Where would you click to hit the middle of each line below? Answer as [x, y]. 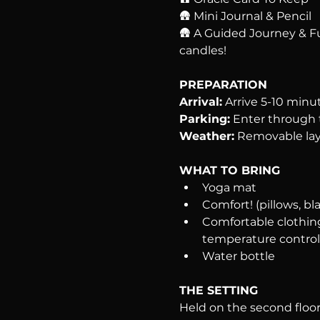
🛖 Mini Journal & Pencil [245, 16]
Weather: [206, 136]
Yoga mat [229, 187]
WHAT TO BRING [229, 170]
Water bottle [238, 256]
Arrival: [200, 101]
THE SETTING [218, 290]
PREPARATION [223, 84]
